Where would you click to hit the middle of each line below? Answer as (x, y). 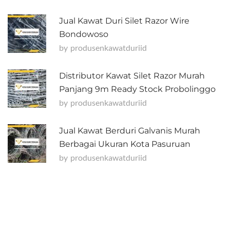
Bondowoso (84, 34)
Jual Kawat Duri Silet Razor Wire (124, 21)
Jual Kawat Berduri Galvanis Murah (130, 130)
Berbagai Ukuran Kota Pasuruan (125, 144)
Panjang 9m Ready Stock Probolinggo (137, 89)
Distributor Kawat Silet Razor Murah (132, 75)
